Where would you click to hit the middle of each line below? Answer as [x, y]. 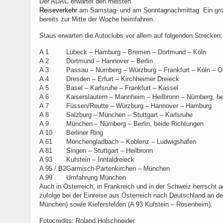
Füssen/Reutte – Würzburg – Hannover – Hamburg [139, 106]
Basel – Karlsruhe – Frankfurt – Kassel [122, 88]
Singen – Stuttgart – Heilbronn [110, 151]
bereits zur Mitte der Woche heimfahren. [97, 19]
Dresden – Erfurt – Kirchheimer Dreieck [123, 79]
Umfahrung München [96, 177]
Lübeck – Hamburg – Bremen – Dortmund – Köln [136, 52]
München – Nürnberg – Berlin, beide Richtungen [135, 124]
